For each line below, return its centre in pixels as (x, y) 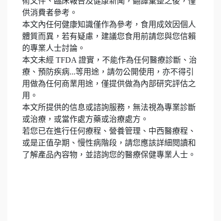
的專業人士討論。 (54, 48)
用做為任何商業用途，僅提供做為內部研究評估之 (109, 84)
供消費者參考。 (50, 13)
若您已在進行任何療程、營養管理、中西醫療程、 (109, 131)
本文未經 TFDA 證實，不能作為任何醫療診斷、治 (110, 60)
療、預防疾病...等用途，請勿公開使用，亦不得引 (108, 72)
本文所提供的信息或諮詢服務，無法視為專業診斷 (109, 108)
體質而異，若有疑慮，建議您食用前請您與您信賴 (109, 37)
